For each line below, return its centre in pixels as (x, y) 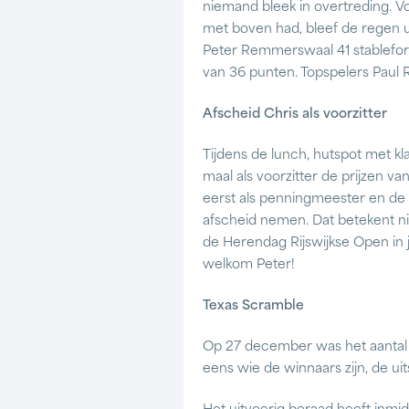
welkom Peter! (249, 265)
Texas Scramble (253, 306)
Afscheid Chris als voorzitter (295, 115)
